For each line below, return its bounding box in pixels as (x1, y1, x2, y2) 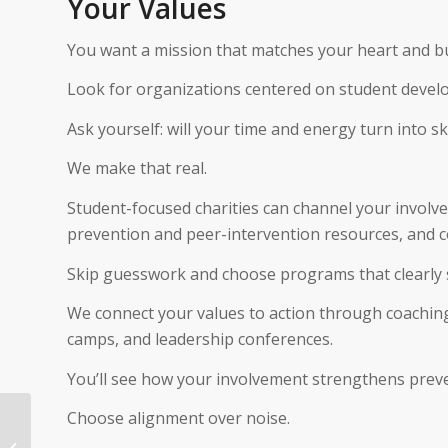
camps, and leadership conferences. (67, 328, 333, 351)
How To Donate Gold (35, 428, 160, 446)
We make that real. (67, 157, 207, 180)
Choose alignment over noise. (67, 407, 290, 430)
